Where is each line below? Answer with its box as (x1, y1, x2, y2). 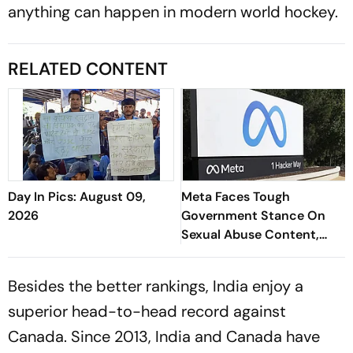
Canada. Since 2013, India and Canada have (8, 326, 320, 347)
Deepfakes (181, 245, 243, 262)
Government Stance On (181, 207, 325, 225)
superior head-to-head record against (8, 301, 286, 322)
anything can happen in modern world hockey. (8, 2, 338, 23)
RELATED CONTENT (8, 58, 168, 81)
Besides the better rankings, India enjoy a (8, 276, 303, 297)
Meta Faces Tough (181, 188, 290, 206)
